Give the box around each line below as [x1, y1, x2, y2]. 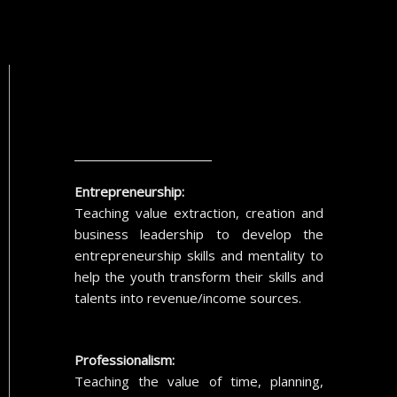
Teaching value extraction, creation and [74, 203, 324, 222]
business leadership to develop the [74, 224, 324, 243]
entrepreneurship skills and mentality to [74, 245, 324, 264]
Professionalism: [74, 351, 175, 370]
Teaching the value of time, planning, [74, 372, 324, 391]
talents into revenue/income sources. [74, 288, 301, 307]
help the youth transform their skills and [74, 267, 324, 285]
